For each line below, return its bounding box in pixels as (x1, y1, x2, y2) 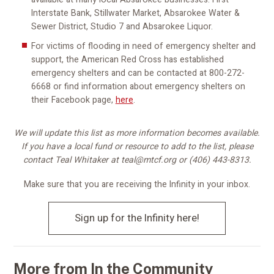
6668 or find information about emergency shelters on (31, 80, 245, 94)
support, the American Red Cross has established (31, 53, 224, 67)
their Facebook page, (31, 94, 116, 107)
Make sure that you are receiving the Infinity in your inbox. (24, 177, 250, 191)
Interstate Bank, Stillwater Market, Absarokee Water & (31, 6, 240, 20)
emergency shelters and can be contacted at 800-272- (31, 67, 245, 80)
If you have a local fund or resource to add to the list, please (21, 140, 253, 154)
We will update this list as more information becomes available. (14, 127, 260, 140)
